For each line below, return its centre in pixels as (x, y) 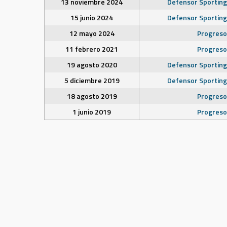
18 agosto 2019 (92, 96)
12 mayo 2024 (92, 33)
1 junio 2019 (92, 112)
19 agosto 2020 (92, 65)
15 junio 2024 (92, 17)
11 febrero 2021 (92, 49)
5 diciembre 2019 (92, 80)
